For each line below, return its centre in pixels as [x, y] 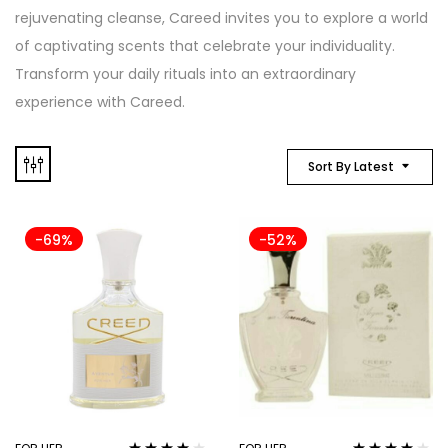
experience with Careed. [100, 101]
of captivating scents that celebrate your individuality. [205, 45]
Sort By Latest [351, 166]
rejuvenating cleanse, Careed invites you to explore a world [221, 17]
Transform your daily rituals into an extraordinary [185, 73]
